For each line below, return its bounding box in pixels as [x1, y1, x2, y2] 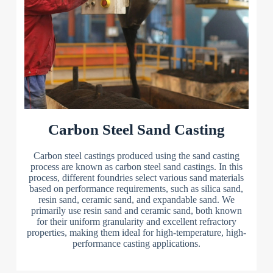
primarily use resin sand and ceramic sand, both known [30, 205, 242, 216]
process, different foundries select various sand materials [29, 172, 244, 183]
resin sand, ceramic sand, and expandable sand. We [38, 194, 235, 205]
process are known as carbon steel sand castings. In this [30, 161, 243, 172]
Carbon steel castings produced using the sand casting [33, 150, 239, 161]
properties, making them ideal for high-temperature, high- [26, 227, 246, 238]
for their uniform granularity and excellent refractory [36, 216, 236, 227]
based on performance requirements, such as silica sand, [29, 183, 244, 194]
